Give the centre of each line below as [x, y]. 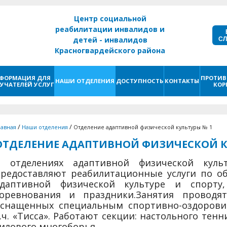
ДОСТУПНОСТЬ [140, 81]
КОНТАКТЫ [182, 81]
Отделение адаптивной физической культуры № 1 [143, 127]
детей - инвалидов [110, 40]
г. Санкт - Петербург [110, 61]
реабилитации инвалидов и [110, 29]
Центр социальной [110, 18]
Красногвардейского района [110, 50]
